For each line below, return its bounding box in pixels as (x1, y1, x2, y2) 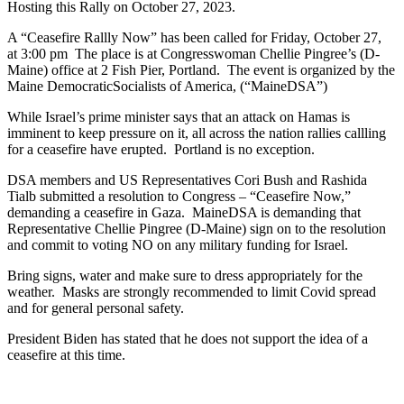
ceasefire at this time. (7, 346, 125, 363)
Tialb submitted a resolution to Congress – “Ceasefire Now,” (7, 188, 351, 204)
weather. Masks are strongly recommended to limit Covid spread (7, 283, 376, 299)
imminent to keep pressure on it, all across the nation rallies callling (7, 124, 386, 141)
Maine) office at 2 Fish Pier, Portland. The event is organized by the (7, 61, 395, 78)
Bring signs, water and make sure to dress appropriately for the (7, 267, 363, 283)
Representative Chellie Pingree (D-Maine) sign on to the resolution (7, 220, 386, 236)
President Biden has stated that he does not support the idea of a (7, 330, 368, 346)
